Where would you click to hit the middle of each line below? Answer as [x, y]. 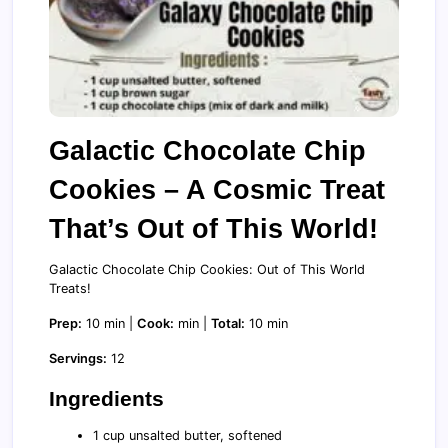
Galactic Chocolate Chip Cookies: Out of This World [207, 269]
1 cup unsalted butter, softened [188, 435]
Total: [228, 323]
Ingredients [106, 398]
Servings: [78, 358]
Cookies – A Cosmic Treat [217, 189]
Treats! [70, 288]
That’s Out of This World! [213, 228]
